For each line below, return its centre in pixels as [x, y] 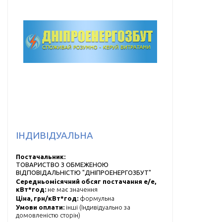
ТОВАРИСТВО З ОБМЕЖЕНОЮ [62, 164]
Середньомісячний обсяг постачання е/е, [86, 181]
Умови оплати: [41, 207]
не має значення [73, 189]
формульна [97, 198]
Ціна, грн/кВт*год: [48, 198]
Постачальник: [41, 156]
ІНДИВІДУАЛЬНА [55, 135]
